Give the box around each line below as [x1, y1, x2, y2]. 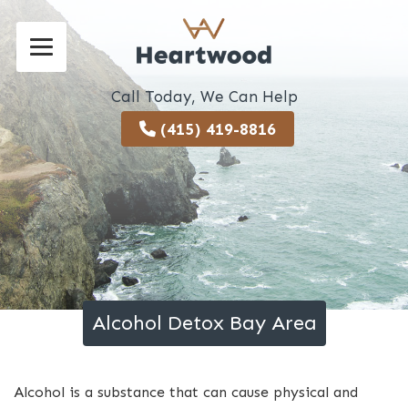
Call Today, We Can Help [110, 87, 298, 106]
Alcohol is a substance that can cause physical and [14, 383, 358, 401]
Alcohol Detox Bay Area [91, 311, 317, 335]
